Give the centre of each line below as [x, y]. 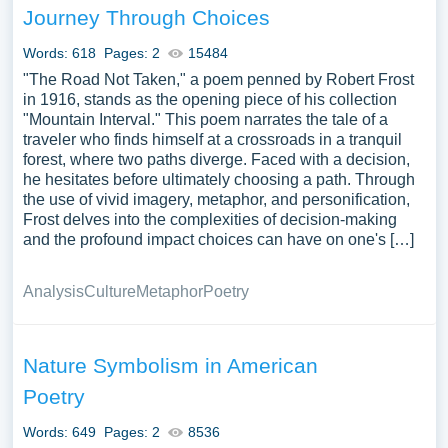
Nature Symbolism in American [170, 365]
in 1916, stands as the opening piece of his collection [209, 99]
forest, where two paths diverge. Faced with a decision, [216, 159]
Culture [109, 291]
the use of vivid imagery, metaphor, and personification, [216, 199]
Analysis [53, 291]
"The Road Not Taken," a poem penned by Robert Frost [218, 79]
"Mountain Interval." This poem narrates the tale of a [205, 119]
